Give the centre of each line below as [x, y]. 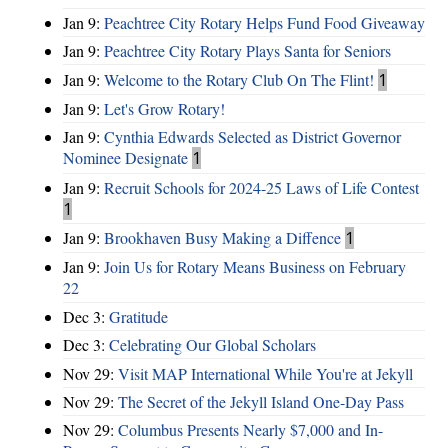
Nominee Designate [125, 158]
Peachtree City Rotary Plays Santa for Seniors [247, 51]
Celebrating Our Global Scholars [212, 345]
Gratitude [138, 316]
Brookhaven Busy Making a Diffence [222, 238]
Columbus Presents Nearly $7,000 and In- [250, 430]
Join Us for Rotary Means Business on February [255, 267]
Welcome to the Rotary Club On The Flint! [239, 79]
